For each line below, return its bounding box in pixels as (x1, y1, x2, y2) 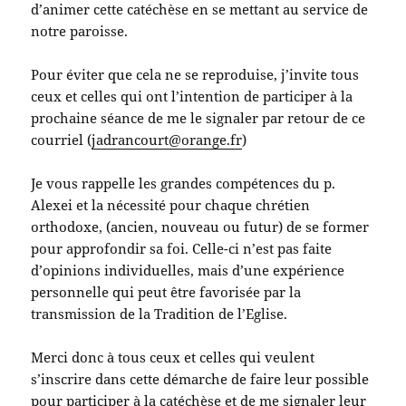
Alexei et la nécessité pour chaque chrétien (31, 196, 311, 215)
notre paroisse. (31, 22, 132, 41)
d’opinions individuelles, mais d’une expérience (31, 261, 345, 280)
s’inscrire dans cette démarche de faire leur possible (31, 370, 370, 389)
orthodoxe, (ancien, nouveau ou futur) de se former (31, 217, 370, 237)
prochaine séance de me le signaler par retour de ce (31, 109, 366, 128)
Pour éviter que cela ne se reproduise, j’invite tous (31, 65, 360, 84)
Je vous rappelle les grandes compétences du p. (31, 174, 336, 193)
